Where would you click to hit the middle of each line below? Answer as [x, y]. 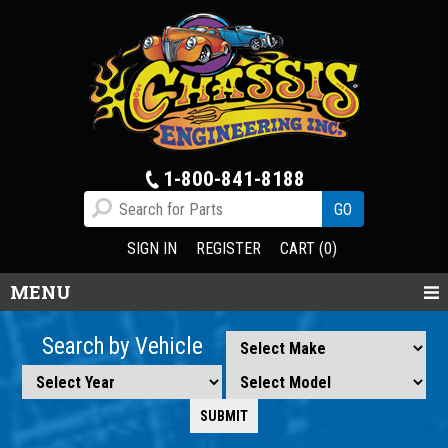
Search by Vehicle [122, 346]
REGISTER [228, 248]
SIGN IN [151, 248]
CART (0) [308, 248]
